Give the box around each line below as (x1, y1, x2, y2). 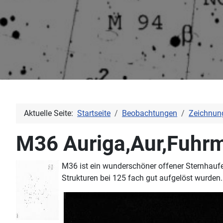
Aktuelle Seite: (24, 109, 77, 118)
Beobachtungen (122, 109, 177, 118)
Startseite (77, 109, 111, 118)
